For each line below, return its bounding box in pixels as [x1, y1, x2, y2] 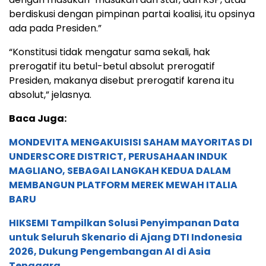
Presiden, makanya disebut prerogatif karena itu [9, 74, 234, 88]
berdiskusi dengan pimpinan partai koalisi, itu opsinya [9, 7, 255, 21]
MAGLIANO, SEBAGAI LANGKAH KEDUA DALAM [9, 164, 231, 178]
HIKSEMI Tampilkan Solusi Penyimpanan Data [9, 216, 239, 230]
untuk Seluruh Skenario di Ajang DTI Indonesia [9, 230, 242, 245]
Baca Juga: [9, 112, 66, 126]
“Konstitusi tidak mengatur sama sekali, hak [9, 45, 210, 59]
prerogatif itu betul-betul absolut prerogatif [9, 59, 215, 74]
